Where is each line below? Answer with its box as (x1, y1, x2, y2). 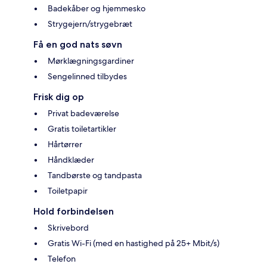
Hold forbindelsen (33, 206, 114, 218)
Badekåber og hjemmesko (48, 3, 145, 14)
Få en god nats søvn (33, 39, 122, 51)
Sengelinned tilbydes (48, 71, 127, 82)
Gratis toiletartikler (48, 123, 116, 135)
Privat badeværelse (48, 108, 119, 119)
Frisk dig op (33, 91, 84, 103)
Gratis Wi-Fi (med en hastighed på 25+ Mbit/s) (48, 238, 219, 249)
